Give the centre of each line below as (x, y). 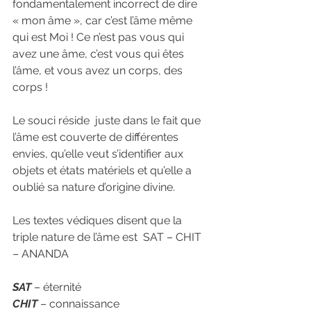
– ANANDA (41, 254)
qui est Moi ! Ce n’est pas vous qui (100, 37)
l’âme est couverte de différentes (97, 137)
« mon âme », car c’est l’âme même (104, 20)
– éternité (56, 287)
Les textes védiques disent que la (99, 220)
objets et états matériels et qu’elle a (103, 170)
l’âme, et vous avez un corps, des (99, 70)
